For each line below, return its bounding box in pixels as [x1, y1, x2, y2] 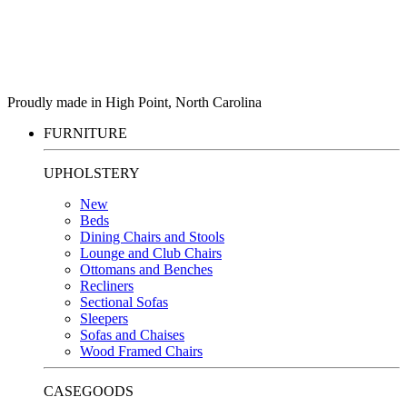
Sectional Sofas [80, 293, 168, 310]
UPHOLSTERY [44, 164, 140, 181]
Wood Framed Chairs [80, 342, 203, 359]
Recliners [80, 277, 134, 293]
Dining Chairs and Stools [80, 228, 224, 244]
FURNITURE [44, 124, 127, 141]
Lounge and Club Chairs [80, 244, 222, 261]
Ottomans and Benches [80, 261, 213, 277]
